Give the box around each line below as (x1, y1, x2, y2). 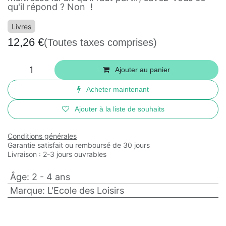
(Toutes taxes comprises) (50, 36, 172, 49)
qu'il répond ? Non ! (8, 2, 93, 12)
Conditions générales (8, 132, 77, 140)
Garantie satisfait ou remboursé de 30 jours (8, 141, 150, 149)
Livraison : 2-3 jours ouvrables (8, 150, 106, 158)
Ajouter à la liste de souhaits (72, 105, 167, 114)
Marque (10, 185, 42, 196)
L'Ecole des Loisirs (47, 185, 124, 196)
